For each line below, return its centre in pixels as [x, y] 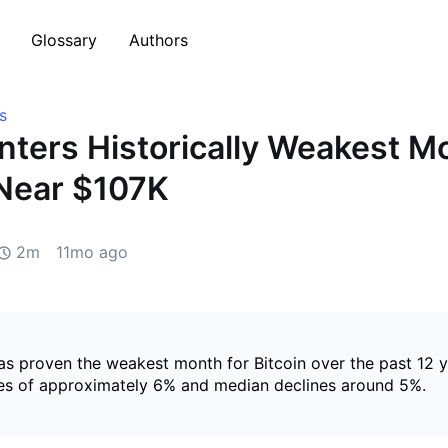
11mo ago [92, 252]
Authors [158, 39]
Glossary [64, 39]
